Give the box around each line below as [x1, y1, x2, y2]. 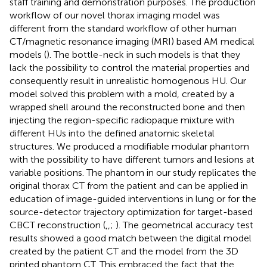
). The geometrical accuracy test [116, 219, 253, 231]
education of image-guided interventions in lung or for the [10, 193, 256, 204]
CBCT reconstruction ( [10, 219, 105, 231]
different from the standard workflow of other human [10, 22, 237, 34]
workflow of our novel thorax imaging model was [10, 9, 220, 21]
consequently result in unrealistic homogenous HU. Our [10, 74, 246, 86]
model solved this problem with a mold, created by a [10, 88, 234, 100]
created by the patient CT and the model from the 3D [10, 245, 238, 257]
